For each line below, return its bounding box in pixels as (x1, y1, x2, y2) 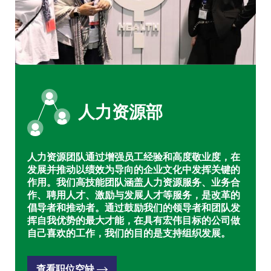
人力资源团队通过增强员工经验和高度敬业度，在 (27, 151, 240, 163)
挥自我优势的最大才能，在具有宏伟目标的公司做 (27, 214, 240, 227)
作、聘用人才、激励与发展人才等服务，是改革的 (27, 189, 240, 201)
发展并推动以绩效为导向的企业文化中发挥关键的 (27, 163, 240, 176)
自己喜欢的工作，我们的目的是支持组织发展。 (27, 227, 230, 240)
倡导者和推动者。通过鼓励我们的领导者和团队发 (27, 201, 240, 214)
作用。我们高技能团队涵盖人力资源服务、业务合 (27, 176, 240, 189)
